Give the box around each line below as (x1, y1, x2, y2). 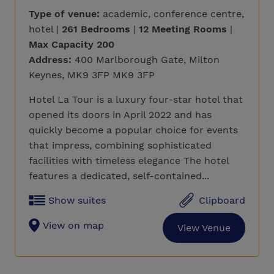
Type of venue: (29, 8, 100, 20)
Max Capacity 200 (29, 39, 114, 50)
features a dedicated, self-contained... (29, 170, 209, 182)
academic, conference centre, (100, 8, 244, 20)
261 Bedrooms (62, 23, 133, 35)
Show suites (48, 194, 106, 206)
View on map (43, 220, 104, 231)
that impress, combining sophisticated (29, 139, 212, 151)
